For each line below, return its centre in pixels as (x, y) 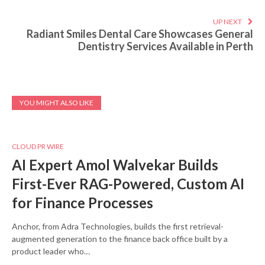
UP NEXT (227, 22)
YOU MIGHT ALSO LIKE (56, 103)
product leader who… (51, 251)
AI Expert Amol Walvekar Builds (115, 165)
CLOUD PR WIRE (38, 147)
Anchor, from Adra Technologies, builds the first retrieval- (118, 227)
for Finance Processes (83, 203)
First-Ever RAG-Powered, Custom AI (128, 184)
